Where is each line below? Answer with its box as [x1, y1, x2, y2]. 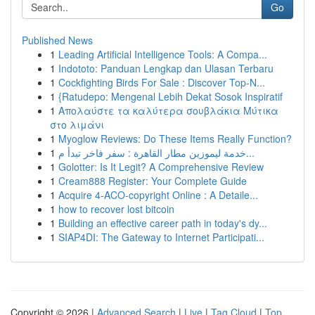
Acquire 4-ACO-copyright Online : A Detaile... [58, 188, 258, 202]
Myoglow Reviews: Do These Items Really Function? [58, 131, 292, 146]
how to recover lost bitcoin [58, 202, 174, 216]
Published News [22, 33, 93, 47]
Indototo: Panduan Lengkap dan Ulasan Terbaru [58, 61, 274, 75]
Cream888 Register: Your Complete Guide [58, 174, 247, 188]
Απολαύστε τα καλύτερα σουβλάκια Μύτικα [58, 103, 278, 117]
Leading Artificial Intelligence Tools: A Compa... [58, 47, 267, 61]
